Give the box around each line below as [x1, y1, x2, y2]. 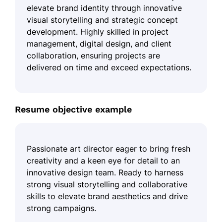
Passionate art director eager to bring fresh [27, 143, 190, 154]
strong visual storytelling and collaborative [27, 179, 187, 189]
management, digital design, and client [27, 38, 171, 49]
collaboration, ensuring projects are [27, 50, 160, 60]
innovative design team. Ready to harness [27, 167, 183, 177]
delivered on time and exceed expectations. [27, 62, 191, 72]
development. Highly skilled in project [27, 26, 168, 37]
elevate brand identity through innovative [27, 2, 182, 13]
